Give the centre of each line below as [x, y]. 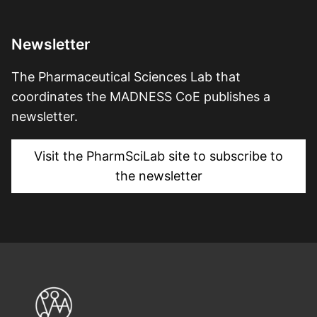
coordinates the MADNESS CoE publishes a [141, 97]
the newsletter [158, 176]
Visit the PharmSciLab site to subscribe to [158, 156]
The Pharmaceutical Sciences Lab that [126, 77]
